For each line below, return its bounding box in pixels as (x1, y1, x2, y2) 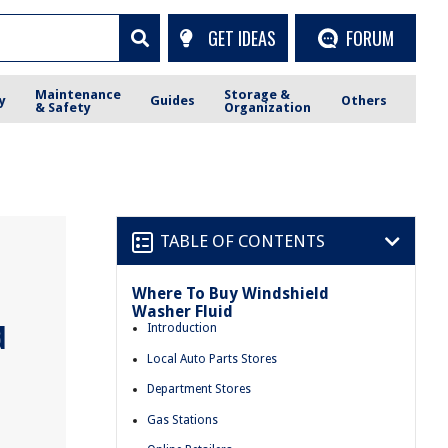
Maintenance (35, 86, 122, 102)
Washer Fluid (132, 302, 233, 321)
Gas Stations (147, 412, 218, 427)
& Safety (35, 99, 92, 115)
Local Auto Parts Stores (147, 351, 277, 366)
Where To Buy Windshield (132, 284, 329, 303)
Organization (224, 99, 312, 115)
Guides (150, 93, 196, 108)
